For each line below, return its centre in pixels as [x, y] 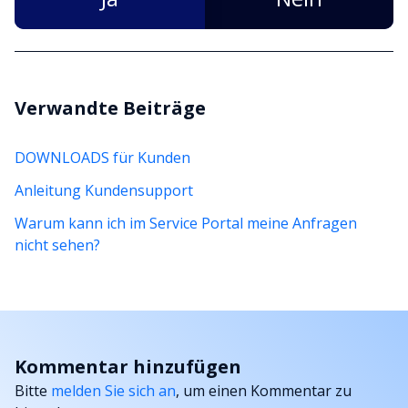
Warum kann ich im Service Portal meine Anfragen [186, 223]
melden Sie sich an [113, 391]
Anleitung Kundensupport [104, 190]
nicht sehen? [57, 245]
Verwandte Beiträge [110, 108]
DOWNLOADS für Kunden [102, 158]
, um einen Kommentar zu [264, 391]
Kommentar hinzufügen [128, 367]
